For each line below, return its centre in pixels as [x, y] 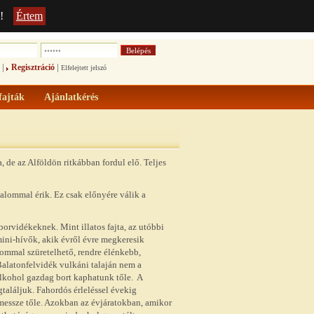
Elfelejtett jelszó [84, 68]
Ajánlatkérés [71, 97]
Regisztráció [33, 67]
